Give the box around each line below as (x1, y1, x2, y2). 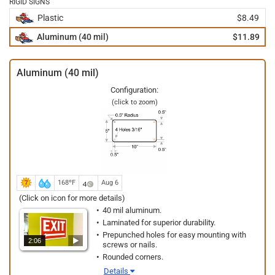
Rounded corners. (103, 252, 163, 261)
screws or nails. (103, 240, 157, 249)
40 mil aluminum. (103, 206, 161, 215)
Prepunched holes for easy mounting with (103, 230, 246, 239)
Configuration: (110, 85, 158, 95)
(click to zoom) (111, 98, 158, 106)
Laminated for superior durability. (103, 218, 215, 227)
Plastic (37, 13, 63, 23)
